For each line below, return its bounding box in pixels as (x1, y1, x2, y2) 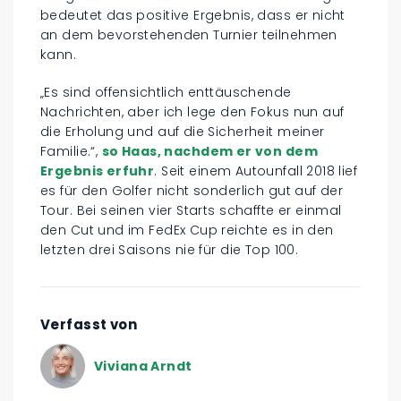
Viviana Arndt (94, 356, 192, 375)
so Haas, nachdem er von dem (101, 142, 318, 160)
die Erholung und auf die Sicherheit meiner (40, 123, 325, 141)
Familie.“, (40, 142, 102, 160)
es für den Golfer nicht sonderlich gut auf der (40, 182, 344, 200)
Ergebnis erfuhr (40, 162, 155, 180)
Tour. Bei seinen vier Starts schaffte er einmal (40, 201, 342, 219)
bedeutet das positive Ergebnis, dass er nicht (40, 6, 346, 24)
